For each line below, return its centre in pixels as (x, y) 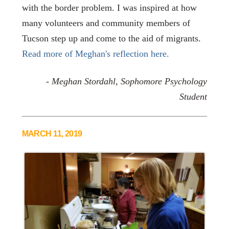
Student (193, 96)
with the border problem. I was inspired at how (109, 8)
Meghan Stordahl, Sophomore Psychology (130, 81)
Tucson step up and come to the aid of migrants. (111, 39)
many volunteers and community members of (106, 23)
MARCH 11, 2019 (52, 134)
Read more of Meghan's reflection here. (95, 54)
